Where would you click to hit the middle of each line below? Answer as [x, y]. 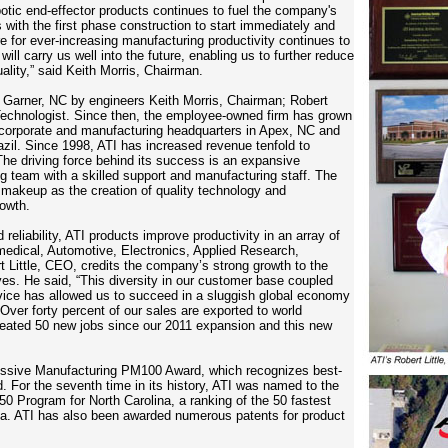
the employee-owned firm [216, 115]
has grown [320, 115]
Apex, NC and [298, 130]
